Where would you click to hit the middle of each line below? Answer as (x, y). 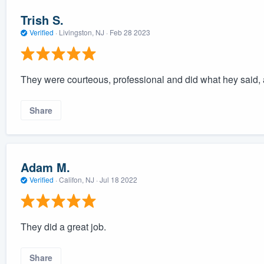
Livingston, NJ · (83, 32)
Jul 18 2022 (118, 179)
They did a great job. (63, 227)
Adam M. (45, 167)
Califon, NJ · (78, 179)
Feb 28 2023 (130, 32)
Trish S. (42, 19)
